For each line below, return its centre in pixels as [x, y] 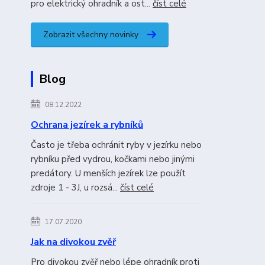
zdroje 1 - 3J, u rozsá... [75, 188]
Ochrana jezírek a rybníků [87, 125]
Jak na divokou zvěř [73, 242]
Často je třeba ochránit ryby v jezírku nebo [116, 145]
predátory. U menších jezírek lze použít [108, 173]
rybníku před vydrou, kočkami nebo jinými [113, 159]
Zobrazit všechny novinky [91, 35]
